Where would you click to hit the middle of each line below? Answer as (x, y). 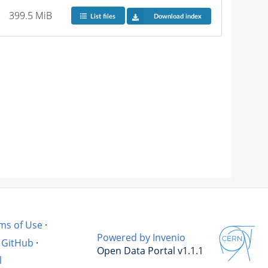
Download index (177, 16)
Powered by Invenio (141, 237)
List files (103, 16)
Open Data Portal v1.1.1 (150, 251)
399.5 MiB (31, 15)
